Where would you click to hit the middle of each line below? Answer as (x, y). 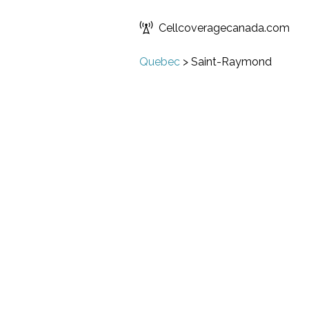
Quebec (160, 62)
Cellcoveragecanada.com (224, 28)
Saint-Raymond (231, 62)
